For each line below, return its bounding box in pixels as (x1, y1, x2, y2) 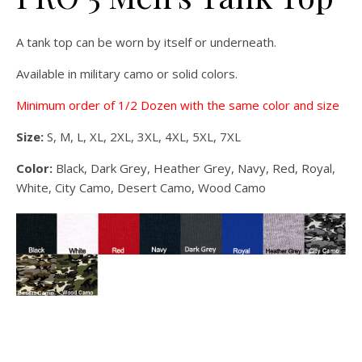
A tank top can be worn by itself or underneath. (16, 33, 276, 50)
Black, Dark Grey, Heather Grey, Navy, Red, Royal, (56, 159, 335, 176)
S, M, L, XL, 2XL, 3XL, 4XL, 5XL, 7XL (47, 128, 241, 145)
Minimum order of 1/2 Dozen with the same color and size (16, 96, 339, 113)
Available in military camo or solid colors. (16, 65, 238, 82)
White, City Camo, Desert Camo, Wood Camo (16, 179, 266, 196)
